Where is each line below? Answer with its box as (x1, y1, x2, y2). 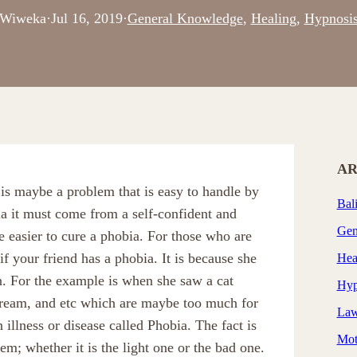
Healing (250, 10, 296, 26)
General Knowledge (127, 10, 243, 26)
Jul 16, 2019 (50, 10, 123, 26)
